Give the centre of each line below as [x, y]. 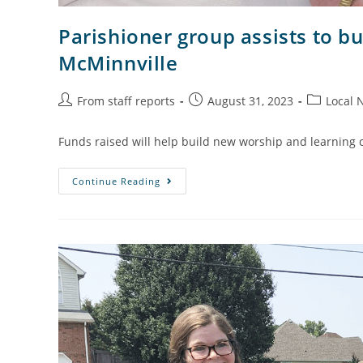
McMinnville [118, 63]
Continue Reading [116, 181]
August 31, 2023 [250, 101]
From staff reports [126, 101]
